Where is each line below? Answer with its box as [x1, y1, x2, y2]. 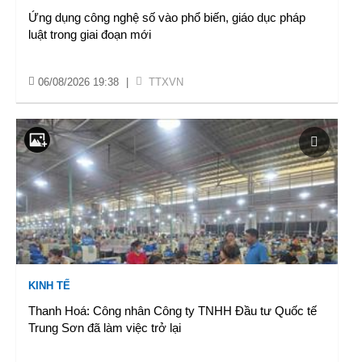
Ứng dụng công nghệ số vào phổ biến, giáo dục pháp [28, 11, 305, 24]
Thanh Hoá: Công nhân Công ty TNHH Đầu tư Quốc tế [28, 304, 317, 318]
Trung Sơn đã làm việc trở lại [28, 321, 181, 335]
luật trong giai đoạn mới [28, 27, 151, 41]
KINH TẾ [28, 280, 70, 292]
